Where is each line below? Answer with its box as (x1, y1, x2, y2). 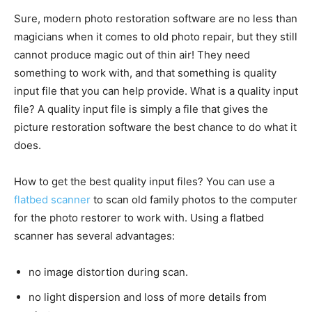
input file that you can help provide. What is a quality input (14, 84, 298, 98)
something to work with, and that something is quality (14, 66, 276, 80)
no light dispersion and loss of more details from (29, 290, 267, 304)
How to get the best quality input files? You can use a (14, 175, 274, 189)
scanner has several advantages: (14, 229, 175, 243)
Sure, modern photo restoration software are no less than (14, 12, 297, 26)
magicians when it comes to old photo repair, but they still (14, 30, 297, 44)
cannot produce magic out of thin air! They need (14, 48, 250, 62)
